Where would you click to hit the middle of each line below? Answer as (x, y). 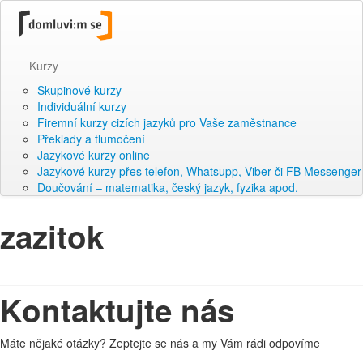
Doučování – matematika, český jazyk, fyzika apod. (168, 187)
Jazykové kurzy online (94, 154)
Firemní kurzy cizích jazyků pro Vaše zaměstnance (167, 122)
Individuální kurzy (82, 106)
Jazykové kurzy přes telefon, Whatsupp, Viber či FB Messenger (199, 171)
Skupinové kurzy (79, 90)
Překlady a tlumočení (91, 138)
